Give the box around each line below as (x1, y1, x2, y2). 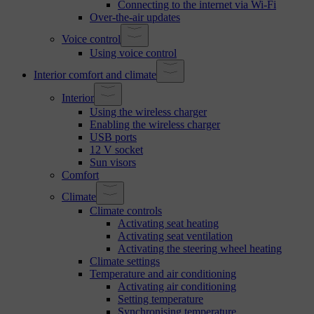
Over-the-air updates (90, 11, 180, 23)
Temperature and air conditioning (90, 267, 236, 280)
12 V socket (90, 143, 143, 156)
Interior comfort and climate (34, 68, 156, 81)
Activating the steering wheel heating (118, 242, 282, 254)
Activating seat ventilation (118, 229, 233, 242)
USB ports (90, 130, 137, 143)
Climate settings (90, 254, 160, 267)
